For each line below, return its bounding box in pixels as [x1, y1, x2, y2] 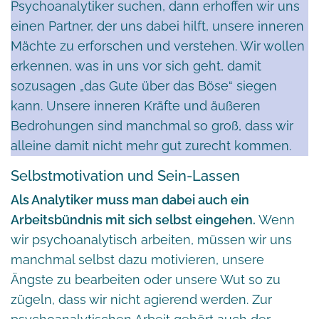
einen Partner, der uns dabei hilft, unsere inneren [11, 18, 304, 33]
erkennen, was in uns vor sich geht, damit [11, 58, 261, 73]
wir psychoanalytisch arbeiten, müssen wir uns [11, 231, 292, 247]
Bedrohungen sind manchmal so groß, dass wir [11, 117, 293, 133]
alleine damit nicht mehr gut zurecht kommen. [11, 137, 291, 153]
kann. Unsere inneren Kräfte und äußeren [11, 98, 261, 113]
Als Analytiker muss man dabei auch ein [11, 192, 249, 207]
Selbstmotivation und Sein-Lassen [11, 167, 240, 184]
